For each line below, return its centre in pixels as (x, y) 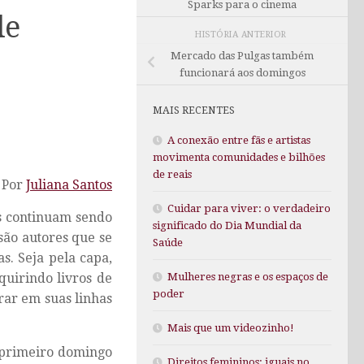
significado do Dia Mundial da (227, 226)
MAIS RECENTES (194, 110)
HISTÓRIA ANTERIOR (242, 34)
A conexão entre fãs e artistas (239, 141)
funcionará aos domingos (242, 73)
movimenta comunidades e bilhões (239, 158)
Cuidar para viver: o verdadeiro (249, 209)
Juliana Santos (69, 184)
